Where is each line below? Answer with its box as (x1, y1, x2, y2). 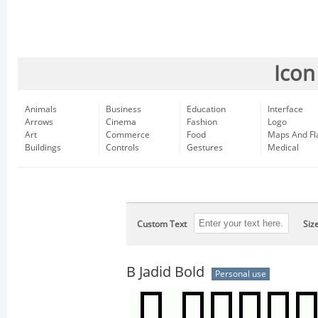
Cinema (106, 117, 136, 127)
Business (106, 104, 141, 114)
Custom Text (137, 219, 187, 229)
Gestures (187, 143, 223, 153)
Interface (268, 104, 303, 114)
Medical (268, 143, 299, 153)
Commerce (106, 130, 150, 140)
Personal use (215, 269, 266, 279)
